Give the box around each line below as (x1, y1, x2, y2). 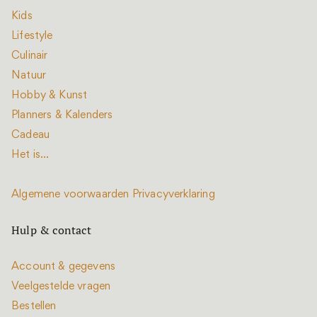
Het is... (11, 150, 50, 160)
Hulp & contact (11, 222, 91, 238)
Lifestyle (11, 31, 53, 41)
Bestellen (11, 301, 57, 311)
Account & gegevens (11, 262, 116, 272)
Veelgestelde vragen (11, 282, 111, 292)
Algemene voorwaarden (11, 190, 129, 200)
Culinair (11, 51, 48, 61)
